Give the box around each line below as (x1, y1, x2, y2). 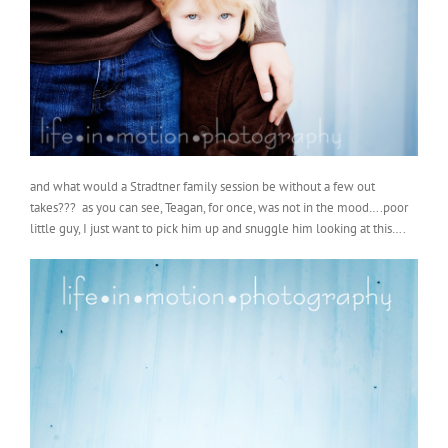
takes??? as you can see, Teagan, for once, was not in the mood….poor (30, 198, 408, 216)
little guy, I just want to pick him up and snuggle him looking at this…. (30, 219, 406, 237)
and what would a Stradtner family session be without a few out (30, 177, 375, 195)
